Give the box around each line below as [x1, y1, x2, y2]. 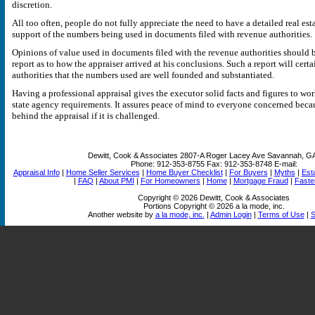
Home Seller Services [65, 168, 140, 176]
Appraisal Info [13, 168, 60, 176]
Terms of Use [257, 210, 304, 219]
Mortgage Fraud [233, 176, 288, 185]
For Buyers [229, 168, 268, 176]
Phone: [130, 160, 157, 168]
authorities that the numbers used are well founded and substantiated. [12, 70, 274, 80]
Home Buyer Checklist [146, 168, 223, 176]
